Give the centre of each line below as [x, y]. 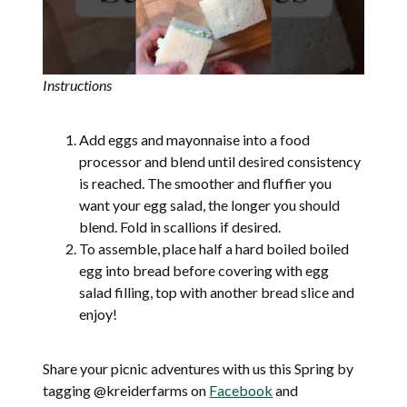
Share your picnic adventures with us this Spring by [199, 368]
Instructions [78, 84]
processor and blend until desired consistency [220, 161]
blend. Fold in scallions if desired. [180, 226]
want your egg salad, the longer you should [210, 204]
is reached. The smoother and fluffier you [206, 183]
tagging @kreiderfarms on [126, 390]
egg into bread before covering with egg [204, 270]
